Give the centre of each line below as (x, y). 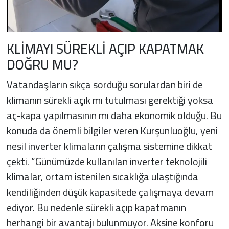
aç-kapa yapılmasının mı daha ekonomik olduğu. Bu (114, 115)
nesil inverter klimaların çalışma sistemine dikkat (109, 146)
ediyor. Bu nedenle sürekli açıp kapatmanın (96, 207)
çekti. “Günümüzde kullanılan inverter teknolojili (107, 161)
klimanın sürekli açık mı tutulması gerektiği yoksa (110, 100)
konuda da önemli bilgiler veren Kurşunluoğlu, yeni (112, 130)
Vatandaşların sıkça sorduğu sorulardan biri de (105, 84)
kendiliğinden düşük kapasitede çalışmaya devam (110, 192)
